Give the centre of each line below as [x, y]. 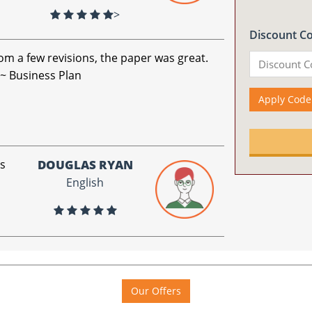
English [85, 182]
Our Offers [156, 291]
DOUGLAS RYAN [85, 165]
